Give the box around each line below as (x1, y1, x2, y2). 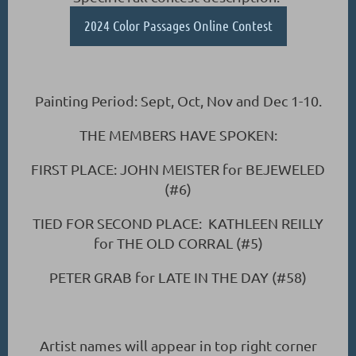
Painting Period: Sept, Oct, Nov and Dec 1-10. (34, 91, 322, 109)
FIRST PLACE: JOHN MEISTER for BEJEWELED (31, 160, 325, 177)
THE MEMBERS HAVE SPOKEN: (79, 126, 277, 143)
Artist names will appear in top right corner (39, 336, 317, 354)
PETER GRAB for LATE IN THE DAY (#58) (49, 268, 307, 285)
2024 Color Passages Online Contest (83, 16, 273, 34)
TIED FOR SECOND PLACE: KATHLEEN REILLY (33, 214, 323, 231)
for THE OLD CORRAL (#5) (93, 234, 263, 251)
